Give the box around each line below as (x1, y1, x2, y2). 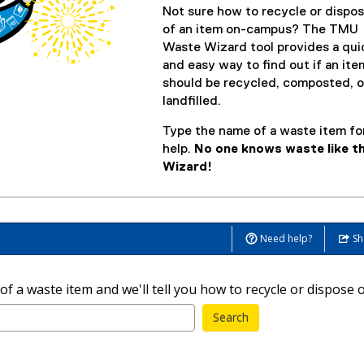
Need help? (257, 232, 312, 246)
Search (212, 310, 249, 325)
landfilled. (162, 95, 222, 108)
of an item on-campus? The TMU (162, 24, 359, 37)
